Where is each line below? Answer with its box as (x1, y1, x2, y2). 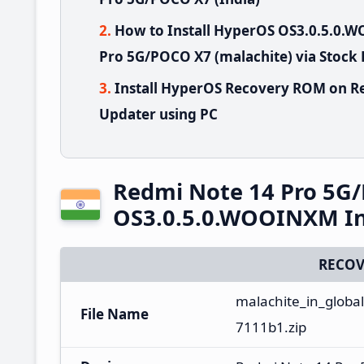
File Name (80, 304, 149, 323)
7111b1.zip (236, 317, 306, 336)
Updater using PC (99, 104, 218, 123)
